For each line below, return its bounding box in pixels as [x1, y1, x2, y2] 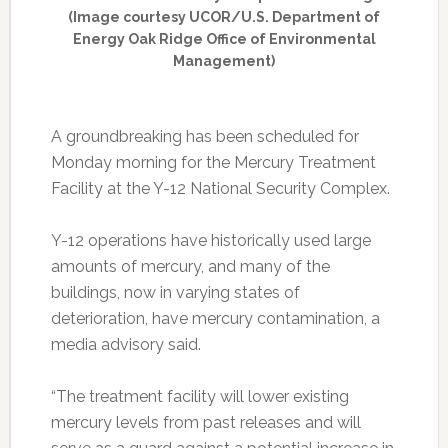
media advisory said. [50, 334, 201, 354]
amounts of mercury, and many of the [50, 256, 330, 276]
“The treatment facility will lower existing [50, 386, 349, 406]
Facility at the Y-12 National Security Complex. [50, 178, 390, 198]
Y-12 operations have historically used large [50, 230, 371, 250]
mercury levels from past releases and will [50, 412, 361, 432]
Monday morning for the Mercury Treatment [50, 152, 376, 172]
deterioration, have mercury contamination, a [50, 308, 380, 328]
